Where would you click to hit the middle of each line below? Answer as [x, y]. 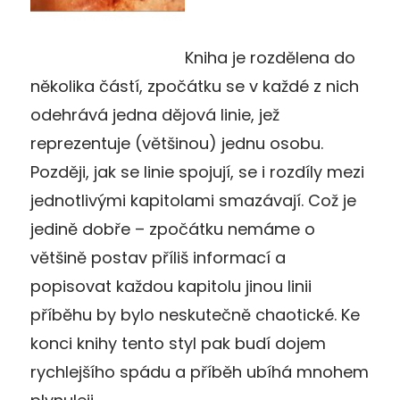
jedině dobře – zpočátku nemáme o [173, 229]
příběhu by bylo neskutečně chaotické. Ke [195, 314]
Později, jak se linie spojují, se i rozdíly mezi [197, 171]
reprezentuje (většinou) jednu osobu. [177, 143]
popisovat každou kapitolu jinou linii [171, 286]
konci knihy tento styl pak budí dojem [178, 343]
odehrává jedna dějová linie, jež [155, 114]
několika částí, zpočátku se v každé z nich [195, 86]
